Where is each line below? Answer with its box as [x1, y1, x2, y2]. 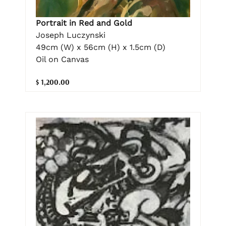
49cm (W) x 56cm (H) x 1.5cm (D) [36, 42, 165, 52]
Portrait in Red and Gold [36, 18, 132, 28]
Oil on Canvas [36, 54, 89, 64]
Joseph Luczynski [36, 30, 105, 40]
